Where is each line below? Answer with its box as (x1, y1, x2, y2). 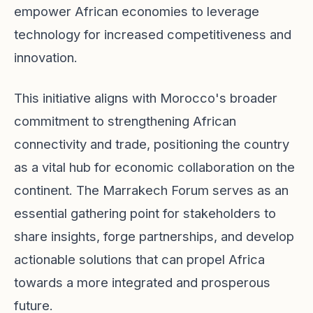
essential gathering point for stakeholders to (14, 205, 276, 221)
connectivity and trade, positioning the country (14, 136, 289, 152)
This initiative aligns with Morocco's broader (14, 90, 277, 105)
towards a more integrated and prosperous (14, 275, 270, 290)
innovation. (14, 50, 78, 65)
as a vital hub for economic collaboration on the (14, 159, 295, 175)
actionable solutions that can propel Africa (14, 252, 265, 267)
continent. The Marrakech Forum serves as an (14, 182, 289, 198)
